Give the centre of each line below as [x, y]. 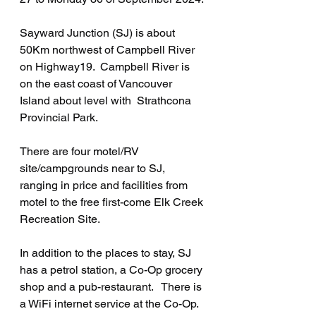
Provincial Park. [59, 117]
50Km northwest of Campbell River [109, 49]
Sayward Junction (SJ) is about [99, 32]
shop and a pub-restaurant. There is [112, 286]
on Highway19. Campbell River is [106, 66]
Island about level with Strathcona [107, 100]
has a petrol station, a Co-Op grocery [113, 269]
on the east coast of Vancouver [97, 83]
